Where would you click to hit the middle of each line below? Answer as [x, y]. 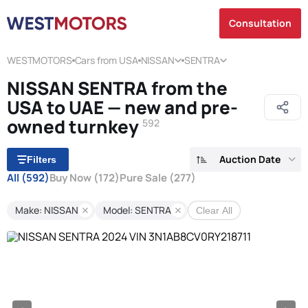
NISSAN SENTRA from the [117, 88]
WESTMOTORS [40, 60]
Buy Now [71, 178]
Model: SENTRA [137, 210]
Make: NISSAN [47, 210]
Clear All [214, 210]
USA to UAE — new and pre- [122, 107]
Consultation [260, 23]
